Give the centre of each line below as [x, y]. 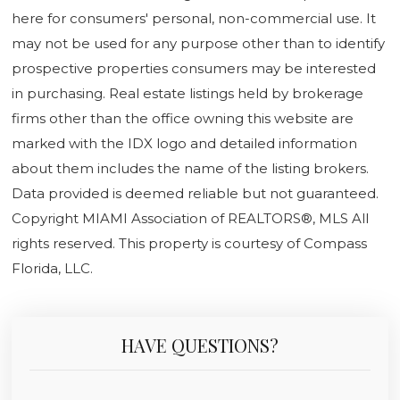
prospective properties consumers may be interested [194, 68]
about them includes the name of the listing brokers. [190, 168]
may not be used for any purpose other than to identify [198, 43]
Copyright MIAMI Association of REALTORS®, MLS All [190, 218]
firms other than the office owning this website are [183, 118]
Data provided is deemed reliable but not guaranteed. [195, 193]
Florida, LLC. [52, 268]
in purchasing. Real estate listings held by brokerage [187, 93]
